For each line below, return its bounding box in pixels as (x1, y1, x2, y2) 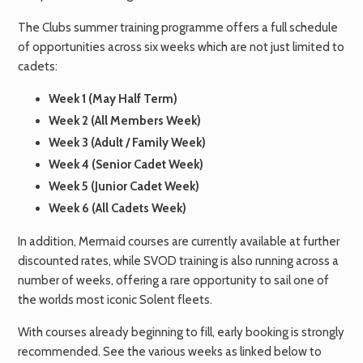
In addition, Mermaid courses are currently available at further (18, 233, 340, 249)
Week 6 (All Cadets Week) (48, 201, 186, 216)
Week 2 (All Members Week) (48, 113, 201, 129)
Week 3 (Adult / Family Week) (48, 135, 206, 151)
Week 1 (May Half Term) (48, 92, 177, 107)
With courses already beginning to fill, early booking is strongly (18, 325, 344, 340)
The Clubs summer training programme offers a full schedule (18, 19, 338, 35)
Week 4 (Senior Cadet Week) (48, 157, 203, 173)
